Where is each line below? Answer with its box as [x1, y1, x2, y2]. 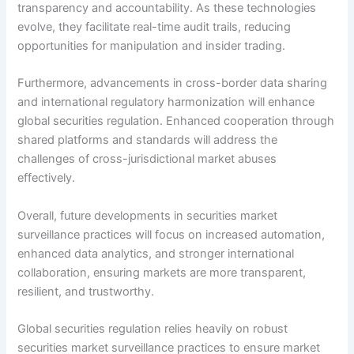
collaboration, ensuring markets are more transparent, [17, 265, 307, 280]
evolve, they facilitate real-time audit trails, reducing [17, 19, 292, 34]
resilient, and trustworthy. [17, 284, 155, 299]
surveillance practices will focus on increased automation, [17, 227, 326, 242]
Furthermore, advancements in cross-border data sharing [17, 76, 328, 91]
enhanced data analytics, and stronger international [17, 246, 295, 261]
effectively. [17, 171, 76, 186]
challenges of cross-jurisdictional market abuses [17, 152, 277, 167]
